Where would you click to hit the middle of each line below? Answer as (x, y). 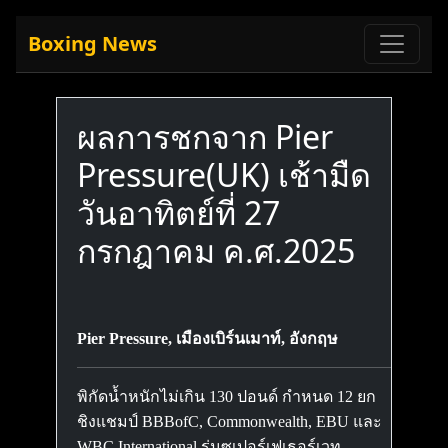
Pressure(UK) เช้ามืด (224, 174)
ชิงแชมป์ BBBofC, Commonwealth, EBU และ (229, 421)
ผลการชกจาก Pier (205, 136)
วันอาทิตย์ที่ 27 (178, 212)
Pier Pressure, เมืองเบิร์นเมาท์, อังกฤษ (207, 338)
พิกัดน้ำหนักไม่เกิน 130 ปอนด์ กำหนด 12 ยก (226, 396)
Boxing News (92, 43)
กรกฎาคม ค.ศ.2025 (216, 250)
